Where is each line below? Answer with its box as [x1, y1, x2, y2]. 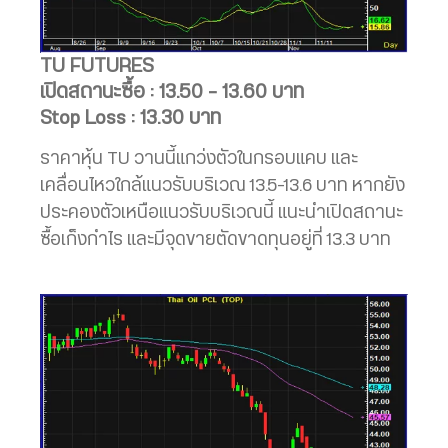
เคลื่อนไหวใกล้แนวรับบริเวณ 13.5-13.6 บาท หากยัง [40, 176, 405, 195]
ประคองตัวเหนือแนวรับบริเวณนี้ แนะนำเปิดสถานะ [40, 203, 403, 222]
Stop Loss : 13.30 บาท [40, 107, 221, 128]
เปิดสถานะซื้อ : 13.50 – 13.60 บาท [40, 81, 304, 102]
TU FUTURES [40, 55, 154, 76]
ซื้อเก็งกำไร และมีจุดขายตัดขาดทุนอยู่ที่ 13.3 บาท [40, 230, 391, 249]
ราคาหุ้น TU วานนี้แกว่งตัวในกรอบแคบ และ [40, 149, 358, 168]
